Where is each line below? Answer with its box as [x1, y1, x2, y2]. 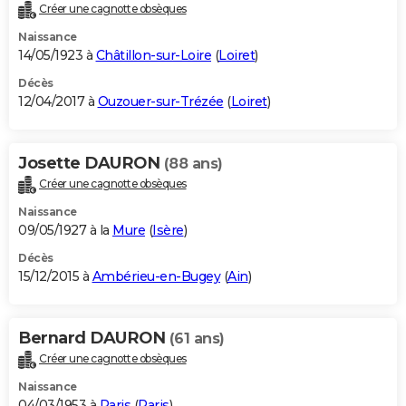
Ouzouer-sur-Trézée [97, 93, 224, 111]
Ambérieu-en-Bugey [92, 268, 220, 285]
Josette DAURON [18, 153, 164, 174]
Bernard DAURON [18, 328, 169, 349]
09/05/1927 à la [18, 222, 112, 239]
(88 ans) [163, 155, 223, 173]
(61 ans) [169, 330, 225, 348]
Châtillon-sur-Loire [95, 47, 211, 64]
